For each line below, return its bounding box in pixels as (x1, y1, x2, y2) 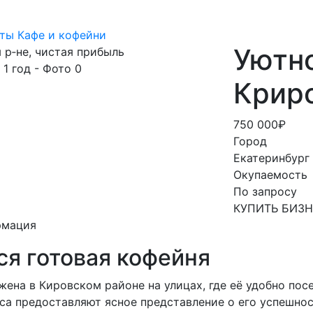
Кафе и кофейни (17, 28, 106, 42)
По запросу (233, 184, 297, 198)
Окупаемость (233, 168, 307, 182)
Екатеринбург (233, 151, 310, 165)
